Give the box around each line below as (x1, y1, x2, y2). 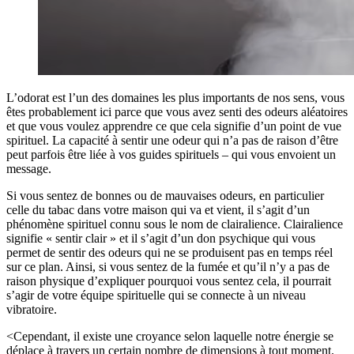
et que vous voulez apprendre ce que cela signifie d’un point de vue (6, 119, 341, 133)
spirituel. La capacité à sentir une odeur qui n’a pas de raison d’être (6, 133, 338, 147)
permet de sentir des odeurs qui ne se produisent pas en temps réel (6, 245, 333, 259)
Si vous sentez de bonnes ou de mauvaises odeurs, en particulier (6, 188, 324, 202)
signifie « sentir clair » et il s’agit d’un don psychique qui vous (6, 231, 315, 245)
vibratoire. (6, 302, 57, 316)
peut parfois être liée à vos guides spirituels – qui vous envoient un (6, 147, 336, 161)
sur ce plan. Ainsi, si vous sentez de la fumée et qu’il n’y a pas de (6, 259, 330, 273)
